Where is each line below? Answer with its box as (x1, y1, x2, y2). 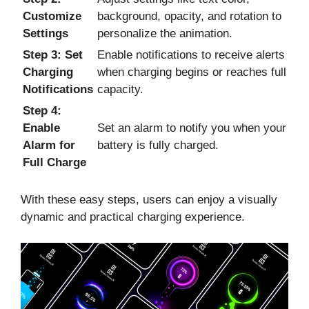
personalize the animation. (97, 27, 232, 41)
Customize (23, 10, 81, 23)
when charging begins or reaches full (97, 66, 286, 79)
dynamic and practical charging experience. (21, 210, 245, 223)
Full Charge (23, 156, 86, 170)
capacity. (97, 83, 143, 97)
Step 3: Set (23, 48, 83, 62)
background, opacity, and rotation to (97, 10, 281, 23)
